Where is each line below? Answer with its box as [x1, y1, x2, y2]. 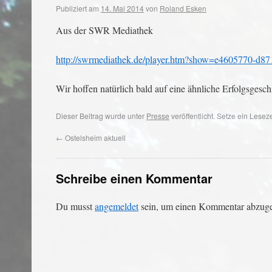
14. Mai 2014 [101, 3, 144, 13]
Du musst [56, 200, 95, 212]
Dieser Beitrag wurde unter [56, 110, 146, 121]
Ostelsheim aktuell [63, 132, 126, 143]
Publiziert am [56, 3, 99, 13]
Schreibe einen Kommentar [56, 169, 212, 187]
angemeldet [95, 200, 138, 212]
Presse [146, 110, 169, 121]
